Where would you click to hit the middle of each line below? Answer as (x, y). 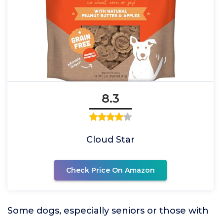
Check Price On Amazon (110, 170)
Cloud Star (110, 140)
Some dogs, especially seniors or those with (108, 211)
